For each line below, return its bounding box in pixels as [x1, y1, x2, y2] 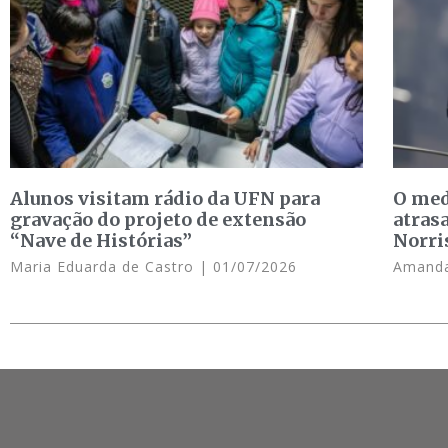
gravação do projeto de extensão [10, 207, 306, 231]
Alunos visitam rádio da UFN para [10, 186, 320, 210]
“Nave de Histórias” [10, 228, 192, 252]
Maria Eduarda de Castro [10, 256, 199, 276]
